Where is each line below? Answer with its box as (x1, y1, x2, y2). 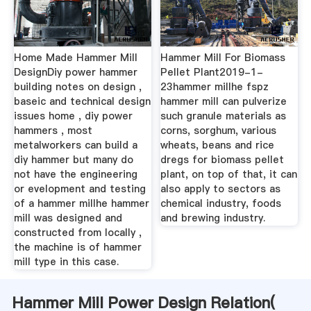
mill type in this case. (13, 255, 119, 269)
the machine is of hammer (13, 240, 142, 255)
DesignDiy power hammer (13, 65, 137, 80)
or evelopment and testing (13, 182, 146, 196)
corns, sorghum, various (160, 124, 277, 138)
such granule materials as (160, 109, 287, 124)
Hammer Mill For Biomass (160, 51, 286, 65)
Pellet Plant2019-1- (160, 65, 264, 80)
